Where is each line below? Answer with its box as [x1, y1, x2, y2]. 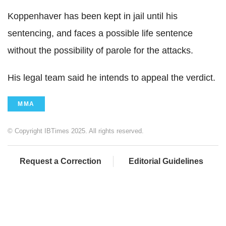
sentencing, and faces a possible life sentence [8, 28, 193, 39]
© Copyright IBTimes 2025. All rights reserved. [8, 127, 144, 135]
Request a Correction [19, 157, 101, 166]
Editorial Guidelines [129, 157, 203, 166]
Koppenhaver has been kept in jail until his [8, 11, 178, 22]
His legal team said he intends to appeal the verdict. [8, 73, 215, 83]
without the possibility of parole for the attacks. [8, 45, 193, 56]
